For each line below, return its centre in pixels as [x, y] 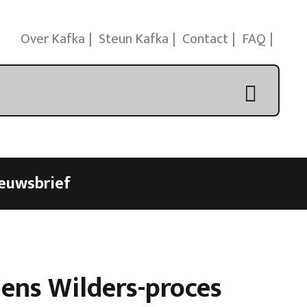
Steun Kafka [134, 39]
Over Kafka [53, 39]
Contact [205, 39]
